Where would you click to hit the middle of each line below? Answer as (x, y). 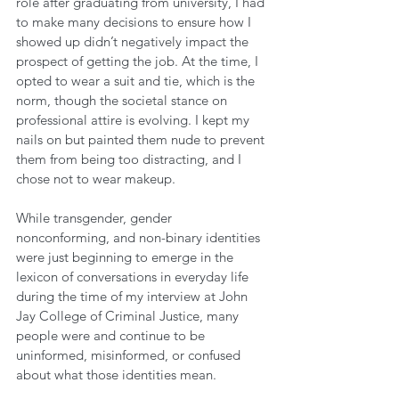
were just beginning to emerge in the (126, 257)
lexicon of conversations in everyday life (134, 277)
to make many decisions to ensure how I (135, 22)
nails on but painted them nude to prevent (142, 139)
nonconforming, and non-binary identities (140, 237)
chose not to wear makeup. (98, 179)
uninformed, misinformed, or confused (130, 355)
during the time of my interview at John (134, 296)
